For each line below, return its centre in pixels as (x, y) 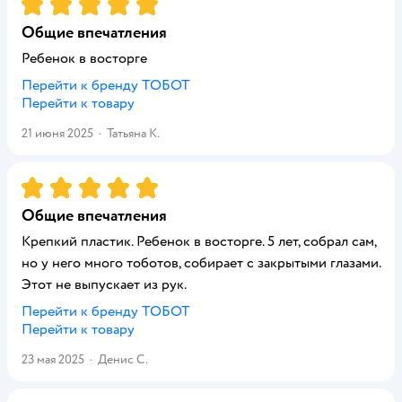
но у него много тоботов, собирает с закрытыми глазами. (201, 263)
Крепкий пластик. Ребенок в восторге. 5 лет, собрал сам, (199, 241)
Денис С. (123, 359)
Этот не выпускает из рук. (104, 284)
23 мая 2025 (53, 359)
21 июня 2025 (57, 133)
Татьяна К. (133, 133)
